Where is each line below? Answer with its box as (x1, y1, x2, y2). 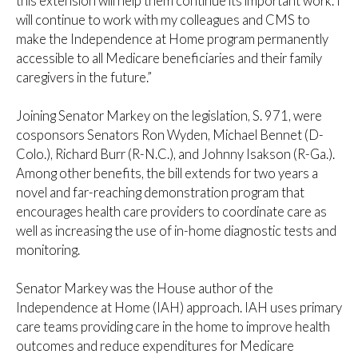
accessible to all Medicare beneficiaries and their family (16, 50, 322, 66)
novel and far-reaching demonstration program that (16, 185, 304, 201)
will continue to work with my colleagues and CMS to (16, 12, 310, 28)
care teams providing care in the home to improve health (16, 319, 330, 335)
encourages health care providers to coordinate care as (16, 204, 327, 220)
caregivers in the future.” (16, 70, 152, 86)
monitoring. (16, 242, 80, 258)
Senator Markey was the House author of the (16, 280, 273, 296)
